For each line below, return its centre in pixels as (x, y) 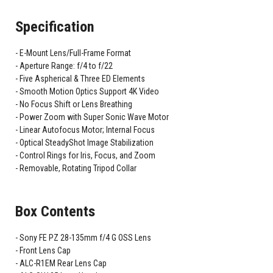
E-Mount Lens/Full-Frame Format (75, 53)
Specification (55, 27)
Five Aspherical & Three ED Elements (82, 79)
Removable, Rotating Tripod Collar (78, 168)
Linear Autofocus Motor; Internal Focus (87, 130)
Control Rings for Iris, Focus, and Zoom (87, 156)
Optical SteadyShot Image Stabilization (86, 143)
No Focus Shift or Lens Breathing (76, 105)
